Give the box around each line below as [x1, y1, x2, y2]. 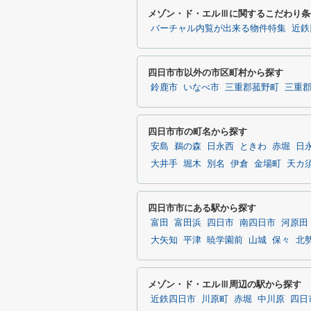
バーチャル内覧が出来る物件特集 [151, 24, 286, 33]
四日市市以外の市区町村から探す [148, 67, 283, 78]
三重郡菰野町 [225, 83, 279, 92]
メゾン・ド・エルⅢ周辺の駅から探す [148, 279, 301, 289]
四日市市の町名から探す [148, 126, 247, 137]
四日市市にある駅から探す [148, 203, 256, 213]
